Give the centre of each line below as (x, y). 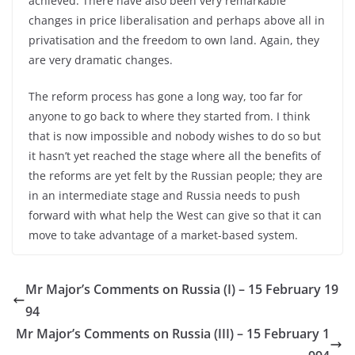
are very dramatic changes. (101, 60)
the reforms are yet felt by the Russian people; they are (176, 176)
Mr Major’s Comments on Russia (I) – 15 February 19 (182, 289)
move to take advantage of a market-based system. (163, 235)
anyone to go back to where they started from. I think (169, 116)
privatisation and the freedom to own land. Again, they (174, 40)
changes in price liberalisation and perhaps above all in (177, 20)
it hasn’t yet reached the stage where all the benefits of (175, 156)
